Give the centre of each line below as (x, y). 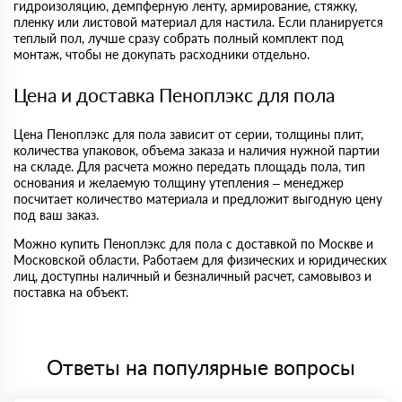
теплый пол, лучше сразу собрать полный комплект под (179, 39)
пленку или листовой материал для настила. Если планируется (198, 22)
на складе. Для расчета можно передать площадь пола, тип (189, 167)
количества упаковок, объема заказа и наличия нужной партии (197, 151)
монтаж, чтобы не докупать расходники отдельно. (162, 55)
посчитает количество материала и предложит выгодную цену (198, 199)
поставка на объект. (71, 293)
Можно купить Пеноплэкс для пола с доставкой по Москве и (193, 244)
